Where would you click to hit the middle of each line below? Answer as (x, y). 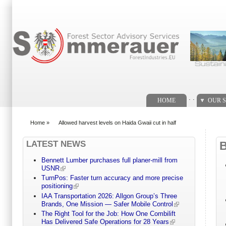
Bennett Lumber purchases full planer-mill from (109, 160)
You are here (42, 127)
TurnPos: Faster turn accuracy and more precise (112, 178)
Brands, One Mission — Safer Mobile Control (107, 204)
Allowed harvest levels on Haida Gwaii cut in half (117, 122)
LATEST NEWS (56, 144)
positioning (57, 186)
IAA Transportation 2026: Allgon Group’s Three (109, 196)
